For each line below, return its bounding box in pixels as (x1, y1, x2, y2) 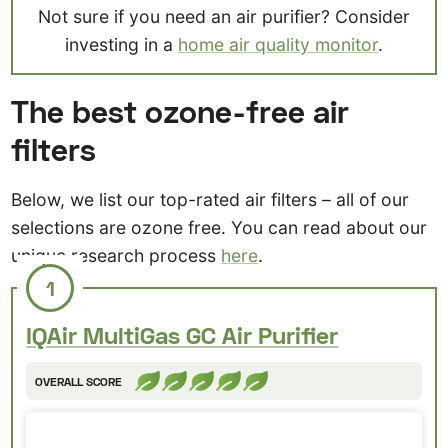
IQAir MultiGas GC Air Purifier (26, 320, 339, 350)
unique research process (11, 244, 222, 266)
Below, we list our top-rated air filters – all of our (11, 188, 410, 210)
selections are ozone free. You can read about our (11, 216, 428, 238)
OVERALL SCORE (35, 373, 123, 389)
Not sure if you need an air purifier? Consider (38, 6, 410, 28)
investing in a (65, 34, 178, 56)
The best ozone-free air (11, 92, 350, 131)
